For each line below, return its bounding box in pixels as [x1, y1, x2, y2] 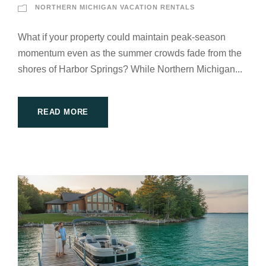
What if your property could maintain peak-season [18, 32, 226, 43]
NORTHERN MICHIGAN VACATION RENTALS [35, 4, 195, 11]
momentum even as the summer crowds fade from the [18, 48, 242, 59]
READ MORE [37, 107, 89, 117]
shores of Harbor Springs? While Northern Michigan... [18, 64, 242, 75]
